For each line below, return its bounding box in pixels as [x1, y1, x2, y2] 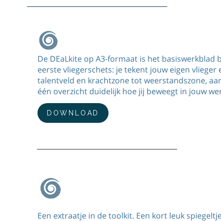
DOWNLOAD [46, 109, 100, 117]
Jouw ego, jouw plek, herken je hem [63, 180, 183, 187]
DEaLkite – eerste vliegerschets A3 [59, 32, 174, 39]
